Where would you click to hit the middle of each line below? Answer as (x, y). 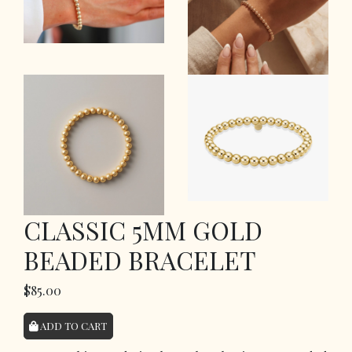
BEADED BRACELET (140, 259)
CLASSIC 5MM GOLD (143, 229)
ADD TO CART (73, 326)
